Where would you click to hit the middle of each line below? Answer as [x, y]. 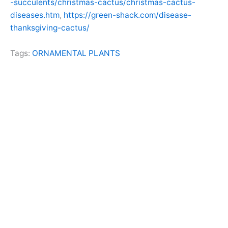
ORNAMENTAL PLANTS [76, 53]
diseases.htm [35, 15]
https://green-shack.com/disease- [127, 15]
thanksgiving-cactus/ [50, 28]
